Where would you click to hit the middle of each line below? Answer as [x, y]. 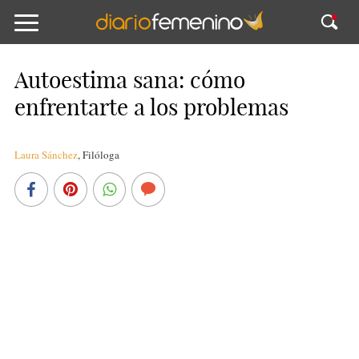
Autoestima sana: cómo [129, 80]
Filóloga [101, 155]
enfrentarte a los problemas [151, 107]
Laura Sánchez [46, 155]
